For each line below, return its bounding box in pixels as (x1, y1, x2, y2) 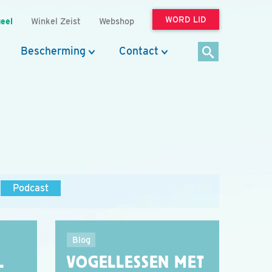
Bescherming (21, 44, 86, 57)
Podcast (13, 182, 49, 194)
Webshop (99, 16, 134, 26)
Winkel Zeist (31, 16, 81, 26)
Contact (119, 44, 158, 57)
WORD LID (165, 15, 206, 24)
